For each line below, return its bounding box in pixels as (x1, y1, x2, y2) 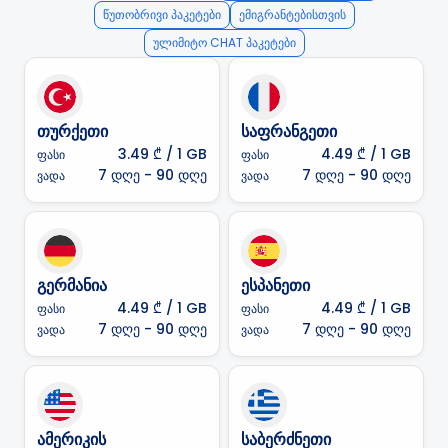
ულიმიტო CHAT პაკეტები (152, 34, 296, 51)
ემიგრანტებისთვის (238, 6, 346, 23)
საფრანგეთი (241, 120, 337, 143)
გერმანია (37, 274, 107, 297)
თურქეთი (37, 120, 108, 143)
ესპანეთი (241, 274, 310, 297)
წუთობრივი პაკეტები (102, 6, 221, 23)
